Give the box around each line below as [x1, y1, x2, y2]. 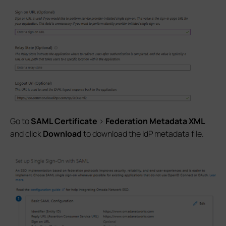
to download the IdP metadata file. [82, 128, 204, 139]
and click [10, 128, 43, 139]
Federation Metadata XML [105, 115, 205, 127]
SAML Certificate [31, 115, 97, 127]
